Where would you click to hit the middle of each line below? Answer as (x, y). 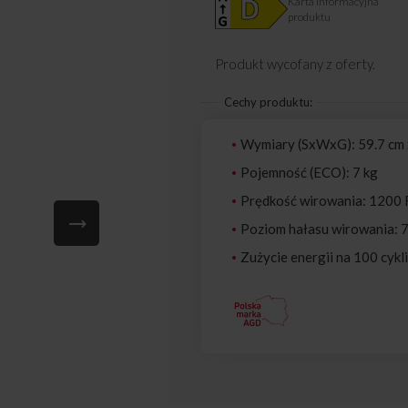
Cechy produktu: (268, 102)
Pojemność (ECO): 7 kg (309, 173)
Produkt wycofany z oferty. (295, 64)
